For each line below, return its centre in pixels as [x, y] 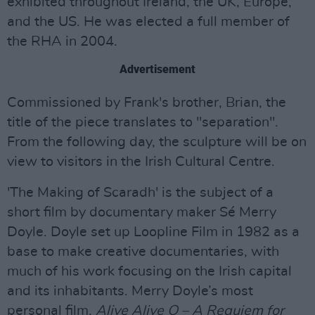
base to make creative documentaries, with [143, 251]
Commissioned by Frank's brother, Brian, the [147, 102]
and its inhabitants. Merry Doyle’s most [130, 291]
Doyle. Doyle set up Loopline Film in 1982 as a [153, 232]
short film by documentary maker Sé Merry [142, 212]
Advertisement [157, 69]
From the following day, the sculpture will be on [157, 142]
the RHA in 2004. [62, 41]
